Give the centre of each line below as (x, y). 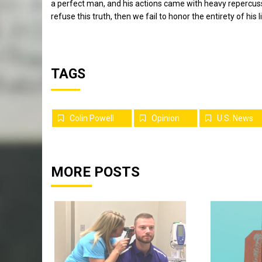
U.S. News (235, 118)
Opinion (166, 118)
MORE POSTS (95, 172)
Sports (199, 250)
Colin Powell (92, 118)
